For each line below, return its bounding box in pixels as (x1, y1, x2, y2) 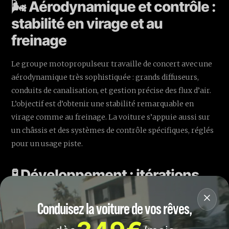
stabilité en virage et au (11, 15, 163, 33)
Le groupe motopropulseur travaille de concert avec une (11, 59, 213, 69)
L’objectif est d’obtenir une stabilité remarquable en (11, 99, 194, 109)
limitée (11, 200, 57, 218)
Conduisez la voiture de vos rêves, (37, 199, 192, 218)
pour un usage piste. (11, 139, 83, 149)
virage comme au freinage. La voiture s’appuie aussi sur (11, 112, 211, 122)
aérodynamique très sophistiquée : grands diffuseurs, (11, 73, 199, 82)
